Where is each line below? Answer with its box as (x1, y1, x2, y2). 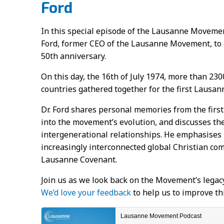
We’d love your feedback (41, 187, 131, 198)
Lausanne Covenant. (41, 154, 117, 165)
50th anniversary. (41, 50, 106, 61)
